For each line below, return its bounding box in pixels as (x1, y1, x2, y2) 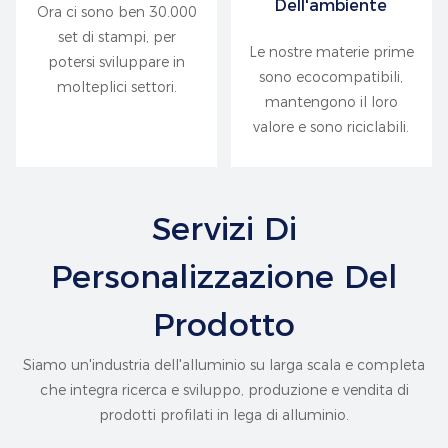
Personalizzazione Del (50, 256, 398, 296)
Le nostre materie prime (248, 43, 414, 62)
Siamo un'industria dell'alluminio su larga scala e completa (23, 356, 425, 375)
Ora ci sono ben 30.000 (36, 3, 197, 22)
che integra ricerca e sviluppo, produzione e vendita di (39, 381, 409, 400)
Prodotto (153, 304, 295, 344)
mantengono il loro (264, 93, 398, 112)
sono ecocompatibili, (259, 68, 404, 87)
